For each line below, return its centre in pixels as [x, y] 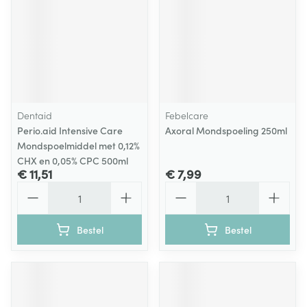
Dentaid [35, 115]
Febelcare [187, 115]
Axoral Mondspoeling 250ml [226, 130]
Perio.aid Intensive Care [70, 130]
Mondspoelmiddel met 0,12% [78, 145]
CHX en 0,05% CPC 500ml [73, 160]
